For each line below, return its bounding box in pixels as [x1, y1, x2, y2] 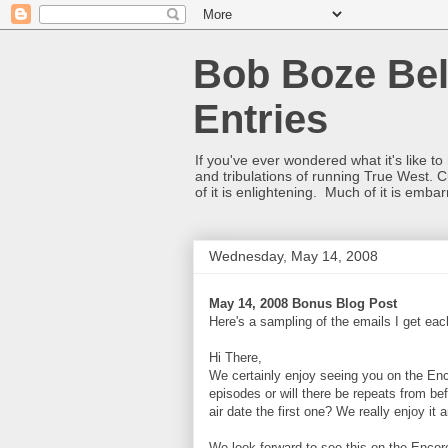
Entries [193, 97, 328, 141]
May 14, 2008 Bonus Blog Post [209, 296, 397, 311]
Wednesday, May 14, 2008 [209, 248, 378, 264]
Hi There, [209, 350, 262, 365]
